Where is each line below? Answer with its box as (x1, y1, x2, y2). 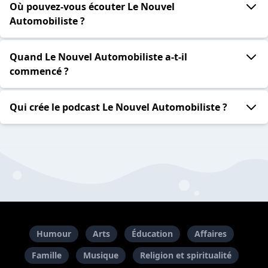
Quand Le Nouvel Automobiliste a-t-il (10, 50, 187, 64)
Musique (83, 249, 118, 261)
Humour (36, 228, 71, 239)
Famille (32, 249, 62, 261)
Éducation (132, 228, 173, 239)
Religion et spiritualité (140, 249, 232, 261)
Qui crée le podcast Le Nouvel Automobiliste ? (10, 100, 227, 114)
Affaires (194, 228, 227, 239)
